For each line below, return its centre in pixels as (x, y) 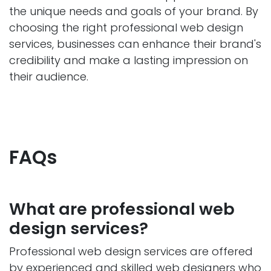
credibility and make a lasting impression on (129, 60)
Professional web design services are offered (131, 252)
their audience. (49, 77)
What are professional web (122, 209)
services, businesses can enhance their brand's (135, 44)
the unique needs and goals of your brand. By (134, 11)
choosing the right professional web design (126, 28)
